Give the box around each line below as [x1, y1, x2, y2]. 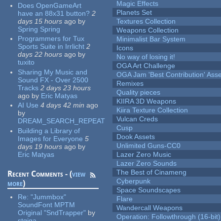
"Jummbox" [31, 192, 67, 201]
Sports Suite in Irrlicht [18, 42, 85, 51]
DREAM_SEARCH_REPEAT [18, 117, 106, 125]
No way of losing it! [116, 53, 176, 61]
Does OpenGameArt [18, 1, 82, 9]
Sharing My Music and [18, 68, 88, 76]
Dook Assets [116, 133, 155, 141]
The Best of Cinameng [116, 168, 187, 177]
